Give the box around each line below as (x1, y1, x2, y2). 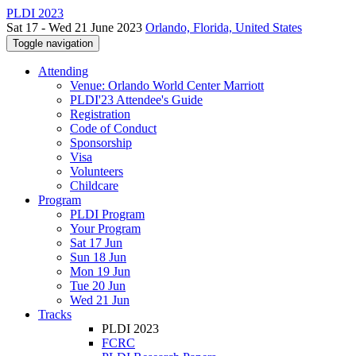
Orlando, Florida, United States (145, 21, 302, 34)
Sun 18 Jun (70, 250, 126, 264)
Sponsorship (70, 136, 132, 149)
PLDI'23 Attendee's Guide (70, 93, 203, 106)
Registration (70, 107, 130, 121)
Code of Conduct (70, 122, 157, 135)
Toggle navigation (13, 37, 93, 49)
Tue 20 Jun (70, 279, 126, 292)
